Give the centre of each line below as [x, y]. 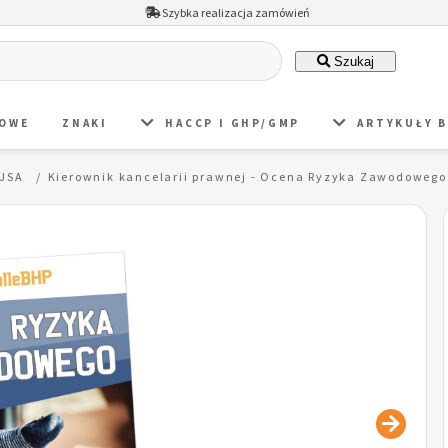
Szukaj [351, 61]
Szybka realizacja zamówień [234, 12]
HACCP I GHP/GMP [233, 122]
